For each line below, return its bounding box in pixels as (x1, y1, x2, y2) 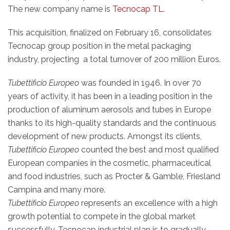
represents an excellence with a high (79, 198, 218, 208)
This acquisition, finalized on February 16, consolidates (8, 28, 212, 37)
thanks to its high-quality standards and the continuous (8, 118, 216, 128)
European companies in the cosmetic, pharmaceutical (8, 158, 211, 168)
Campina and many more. (8, 185, 105, 195)
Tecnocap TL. (112, 4, 165, 14)
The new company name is (8, 4, 112, 14)
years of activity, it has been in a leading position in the (8, 91, 212, 101)
